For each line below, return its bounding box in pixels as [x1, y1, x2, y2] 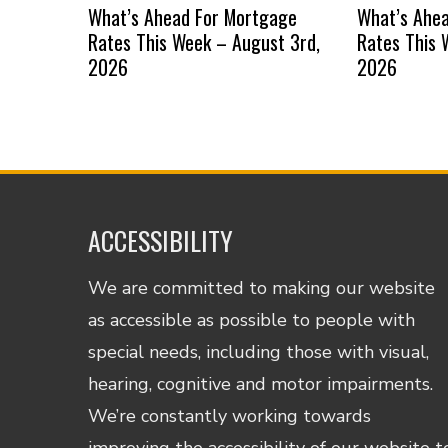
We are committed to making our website [88, 275, 436, 300]
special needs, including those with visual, [88, 339, 430, 364]
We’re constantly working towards [88, 403, 372, 428]
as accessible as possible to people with [88, 307, 416, 332]
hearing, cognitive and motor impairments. [88, 371, 434, 396]
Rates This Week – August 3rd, [87, 26, 320, 57]
